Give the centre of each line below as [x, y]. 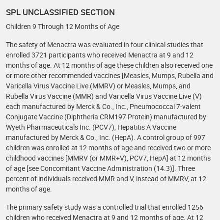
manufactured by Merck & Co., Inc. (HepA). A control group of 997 [106, 137]
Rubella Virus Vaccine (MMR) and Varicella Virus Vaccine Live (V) [104, 96]
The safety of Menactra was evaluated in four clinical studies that [105, 44]
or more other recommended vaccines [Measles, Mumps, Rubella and [110, 75]
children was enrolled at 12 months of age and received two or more [108, 148]
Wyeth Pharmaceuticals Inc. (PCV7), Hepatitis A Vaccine [91, 127]
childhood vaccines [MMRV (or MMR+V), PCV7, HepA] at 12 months [108, 158]
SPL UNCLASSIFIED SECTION [60, 12]
